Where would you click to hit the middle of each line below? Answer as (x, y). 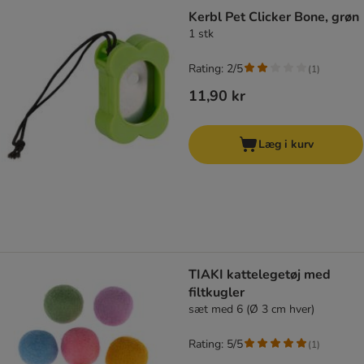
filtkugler (217, 293)
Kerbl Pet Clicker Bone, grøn (274, 17)
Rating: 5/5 (216, 344)
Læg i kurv (286, 145)
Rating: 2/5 (216, 69)
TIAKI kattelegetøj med (260, 275)
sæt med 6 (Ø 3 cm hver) (251, 310)
